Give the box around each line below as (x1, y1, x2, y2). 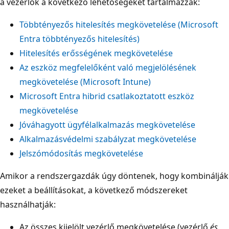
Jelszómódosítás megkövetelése (19, 147, 143, 159)
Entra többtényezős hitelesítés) (19, 33, 140, 44)
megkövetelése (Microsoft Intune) (19, 76, 151, 87)
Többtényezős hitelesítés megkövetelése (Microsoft (19, 18, 218, 30)
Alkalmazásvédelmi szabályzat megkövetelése (19, 133, 196, 145)
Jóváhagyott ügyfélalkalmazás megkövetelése (19, 119, 195, 130)
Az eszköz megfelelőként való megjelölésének (19, 61, 196, 73)
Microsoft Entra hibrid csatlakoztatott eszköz (19, 90, 194, 102)
